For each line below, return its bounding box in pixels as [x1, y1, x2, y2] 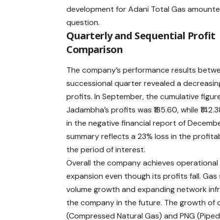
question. [66, 17, 100, 27]
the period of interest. [66, 144, 146, 155]
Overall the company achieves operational [66, 158, 219, 168]
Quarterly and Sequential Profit [66, 28, 216, 42]
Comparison [66, 42, 123, 56]
